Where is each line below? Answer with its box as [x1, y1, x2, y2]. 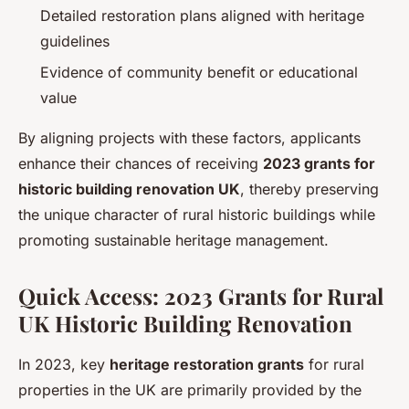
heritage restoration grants [110, 354, 304, 373]
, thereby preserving [240, 179, 379, 198]
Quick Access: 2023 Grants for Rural [18, 280, 383, 310]
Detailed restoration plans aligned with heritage [40, 5, 364, 25]
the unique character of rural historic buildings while [18, 204, 375, 224]
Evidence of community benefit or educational [40, 62, 358, 81]
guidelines [40, 31, 110, 50]
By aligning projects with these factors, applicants [18, 128, 361, 147]
